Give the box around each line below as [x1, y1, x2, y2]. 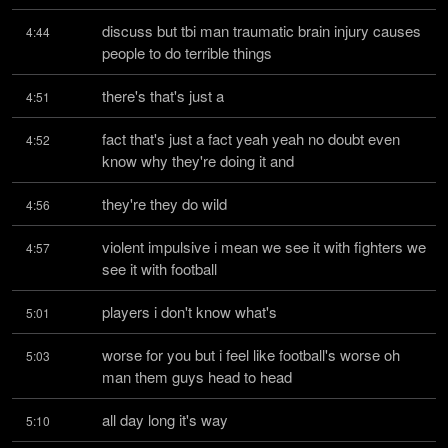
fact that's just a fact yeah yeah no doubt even [102, 128, 400, 149]
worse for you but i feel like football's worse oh [102, 344, 400, 365]
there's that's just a [102, 85, 224, 106]
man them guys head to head [102, 366, 292, 387]
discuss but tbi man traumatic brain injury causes [102, 20, 421, 41]
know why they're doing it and [102, 150, 294, 171]
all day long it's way [102, 409, 228, 430]
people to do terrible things [102, 42, 272, 63]
